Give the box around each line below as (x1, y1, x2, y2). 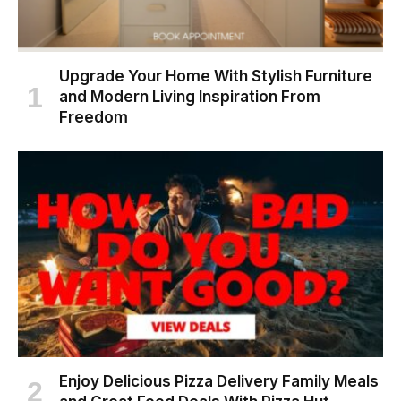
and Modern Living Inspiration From (59, 88, 320, 107)
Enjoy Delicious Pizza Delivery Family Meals (59, 371, 379, 390)
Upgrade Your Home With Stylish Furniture (59, 67, 372, 86)
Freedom (59, 108, 128, 127)
